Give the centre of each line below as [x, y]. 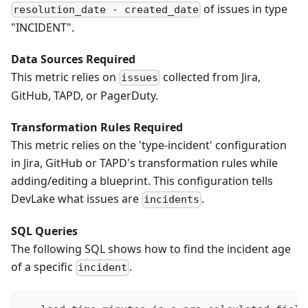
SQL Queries [44, 231]
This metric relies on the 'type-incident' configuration [149, 145]
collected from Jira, [211, 77]
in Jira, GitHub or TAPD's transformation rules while [144, 163]
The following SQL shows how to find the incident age [151, 249]
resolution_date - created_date [106, 10]
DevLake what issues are [76, 199]
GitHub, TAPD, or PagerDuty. [85, 96]
